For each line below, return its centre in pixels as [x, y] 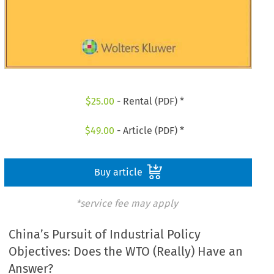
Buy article [119, 172]
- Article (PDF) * [150, 130]
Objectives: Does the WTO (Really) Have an [126, 252]
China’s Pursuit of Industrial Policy [105, 235]
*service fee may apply [127, 203]
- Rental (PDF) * [149, 102]
